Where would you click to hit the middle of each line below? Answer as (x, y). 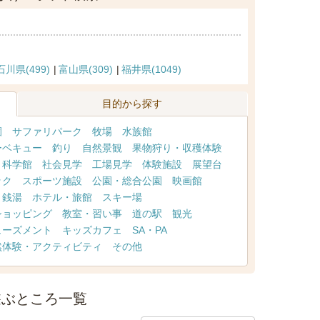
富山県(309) (85, 69)
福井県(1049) (151, 69)
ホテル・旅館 (62, 197)
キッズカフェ (92, 230)
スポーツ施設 (52, 181)
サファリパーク (47, 131)
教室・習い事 (92, 214)
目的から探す (132, 104)
